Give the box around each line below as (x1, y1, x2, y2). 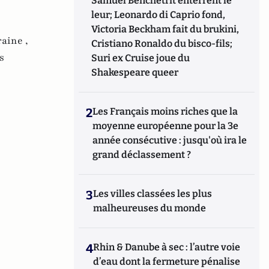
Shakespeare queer (91, 67, 179, 78)
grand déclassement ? (92, 149, 192, 160)
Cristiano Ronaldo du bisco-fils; (91, 38, 233, 49)
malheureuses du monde (93, 202, 207, 214)
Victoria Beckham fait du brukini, (91, 23, 240, 35)
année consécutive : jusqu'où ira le (92, 134, 247, 146)
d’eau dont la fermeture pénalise (93, 256, 241, 267)
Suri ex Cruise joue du (91, 52, 190, 64)
